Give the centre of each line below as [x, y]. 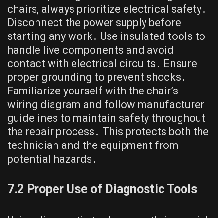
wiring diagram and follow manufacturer [106, 105]
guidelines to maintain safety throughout [106, 118]
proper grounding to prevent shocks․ [97, 77]
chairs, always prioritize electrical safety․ [107, 9]
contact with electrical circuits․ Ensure [102, 64]
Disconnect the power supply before [94, 23]
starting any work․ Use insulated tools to [106, 36]
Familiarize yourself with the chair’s [93, 91]
